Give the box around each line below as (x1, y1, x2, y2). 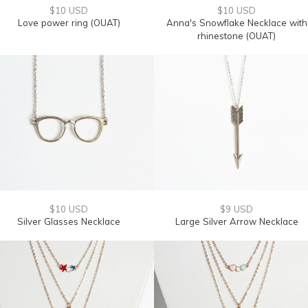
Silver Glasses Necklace (17, 216, 120, 227)
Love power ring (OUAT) (17, 17, 120, 28)
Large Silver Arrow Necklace (175, 216, 298, 227)
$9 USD (220, 203, 253, 214)
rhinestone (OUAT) (197, 30, 276, 41)
